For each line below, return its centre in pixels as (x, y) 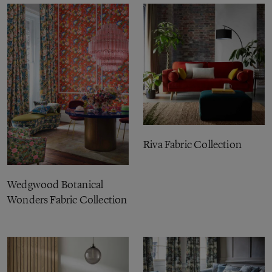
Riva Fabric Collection (192, 144)
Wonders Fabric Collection (67, 200)
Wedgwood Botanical (56, 185)
